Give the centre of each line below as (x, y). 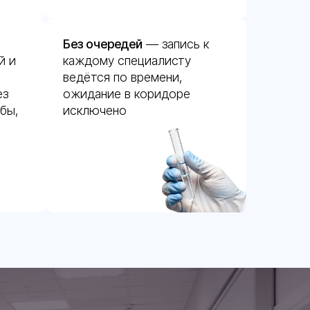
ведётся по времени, (123, 77)
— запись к (176, 44)
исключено (95, 110)
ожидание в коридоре (127, 94)
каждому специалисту (127, 61)
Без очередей (103, 44)
